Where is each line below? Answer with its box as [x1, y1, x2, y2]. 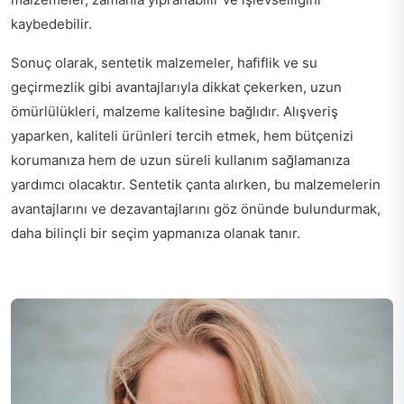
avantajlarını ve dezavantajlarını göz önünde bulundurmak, [11, 200, 381, 218]
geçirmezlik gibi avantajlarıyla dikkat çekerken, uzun [11, 78, 342, 96]
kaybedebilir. [11, 15, 92, 33]
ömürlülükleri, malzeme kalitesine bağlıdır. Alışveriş [11, 103, 338, 121]
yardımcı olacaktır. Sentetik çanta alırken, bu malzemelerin [11, 176, 381, 194]
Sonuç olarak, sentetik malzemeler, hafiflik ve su [11, 54, 317, 72]
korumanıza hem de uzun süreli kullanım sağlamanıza [11, 151, 350, 170]
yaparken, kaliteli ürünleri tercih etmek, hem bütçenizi [11, 127, 353, 145]
